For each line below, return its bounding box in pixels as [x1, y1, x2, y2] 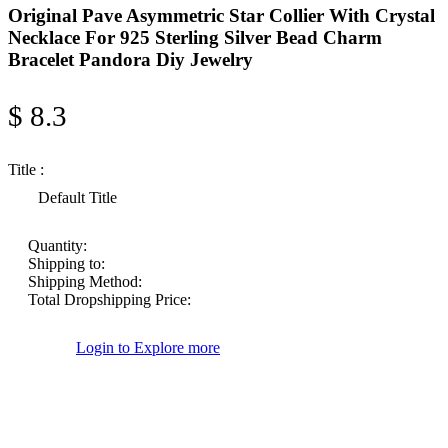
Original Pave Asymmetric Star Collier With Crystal [8, 4, 435, 26]
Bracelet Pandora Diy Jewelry [8, 48, 253, 70]
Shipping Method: [28, 273, 142, 291]
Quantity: [28, 237, 87, 255]
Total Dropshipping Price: [28, 291, 191, 309]
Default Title [38, 189, 117, 207]
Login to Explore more [76, 339, 220, 357]
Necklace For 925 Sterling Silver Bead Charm [8, 26, 382, 48]
